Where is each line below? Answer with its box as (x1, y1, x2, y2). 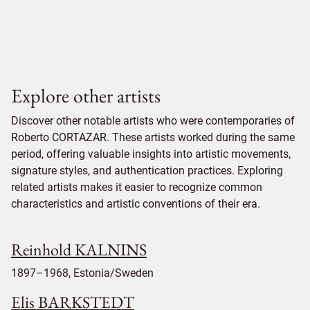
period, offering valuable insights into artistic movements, (11, 147, 291, 161)
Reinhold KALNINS (11, 238, 147, 260)
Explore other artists (11, 82, 161, 108)
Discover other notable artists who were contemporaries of (11, 113, 295, 127)
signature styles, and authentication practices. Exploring (11, 163, 283, 177)
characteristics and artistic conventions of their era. (11, 197, 260, 210)
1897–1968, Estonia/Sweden (11, 266, 154, 280)
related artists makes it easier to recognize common (11, 180, 262, 194)
